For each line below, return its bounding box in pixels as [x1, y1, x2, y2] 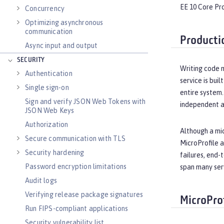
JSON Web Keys [25, 106, 74, 114]
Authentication [25, 69, 72, 77]
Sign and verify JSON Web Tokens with [25, 97, 146, 105]
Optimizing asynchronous [25, 18, 103, 26]
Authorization [25, 120, 68, 128]
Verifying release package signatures [25, 190, 143, 198]
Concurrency [25, 4, 65, 12]
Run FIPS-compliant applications [25, 204, 128, 212]
